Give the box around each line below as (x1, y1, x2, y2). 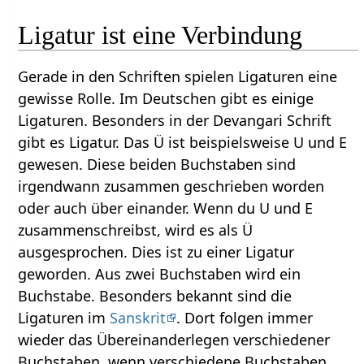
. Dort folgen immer (176, 308, 314, 328)
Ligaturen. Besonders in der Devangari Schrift (18, 110, 332, 131)
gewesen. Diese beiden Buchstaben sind (18, 154, 297, 175)
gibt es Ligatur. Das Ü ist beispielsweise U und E (18, 132, 348, 153)
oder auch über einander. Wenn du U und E (18, 198, 314, 219)
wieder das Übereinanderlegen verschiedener (18, 330, 331, 350)
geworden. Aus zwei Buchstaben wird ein (18, 264, 301, 284)
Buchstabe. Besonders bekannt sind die (18, 286, 292, 306)
